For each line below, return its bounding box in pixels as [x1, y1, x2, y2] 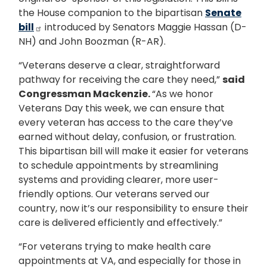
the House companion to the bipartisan [18, 6, 205, 20]
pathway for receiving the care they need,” [18, 73, 222, 87]
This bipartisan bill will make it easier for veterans [18, 144, 249, 159]
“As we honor [152, 87, 213, 101]
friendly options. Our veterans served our [18, 187, 210, 201]
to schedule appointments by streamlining [18, 159, 218, 173]
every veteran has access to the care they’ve [18, 116, 233, 130]
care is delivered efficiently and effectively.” [18, 216, 222, 230]
